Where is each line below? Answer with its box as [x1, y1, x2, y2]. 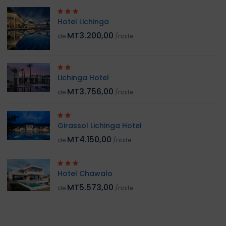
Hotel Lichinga [58, 17, 109, 27]
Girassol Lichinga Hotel [58, 121, 142, 131]
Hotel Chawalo [58, 168, 112, 179]
